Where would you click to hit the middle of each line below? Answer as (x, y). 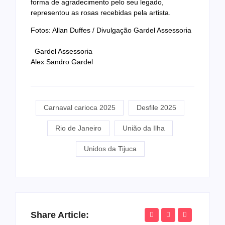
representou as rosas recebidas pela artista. (101, 12)
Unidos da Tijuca (110, 148)
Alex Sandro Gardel (62, 62)
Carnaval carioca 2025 (80, 107)
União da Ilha (144, 128)
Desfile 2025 (156, 107)
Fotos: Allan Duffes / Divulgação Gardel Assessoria (111, 30)
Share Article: (60, 215)
